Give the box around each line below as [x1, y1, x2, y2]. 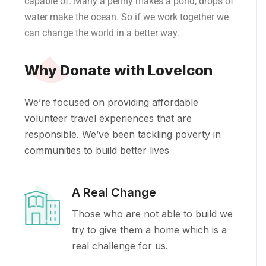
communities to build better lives [24, 144, 169, 156]
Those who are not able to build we [72, 207, 233, 220]
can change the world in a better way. [24, 27, 182, 39]
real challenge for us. [72, 239, 168, 252]
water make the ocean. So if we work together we [24, 11, 229, 23]
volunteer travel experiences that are [24, 112, 192, 124]
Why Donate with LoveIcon [24, 61, 213, 79]
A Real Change [72, 185, 156, 199]
